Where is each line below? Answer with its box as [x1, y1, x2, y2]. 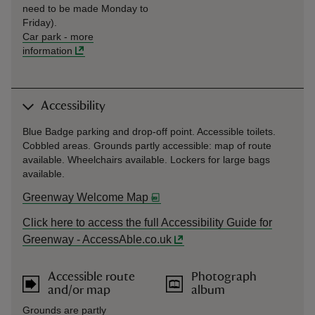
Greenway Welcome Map [22, 191, 148, 203]
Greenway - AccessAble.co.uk [22, 233, 172, 245]
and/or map [48, 284, 110, 297]
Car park [22, 31, 61, 42]
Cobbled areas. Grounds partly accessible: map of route [22, 140, 271, 151]
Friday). [22, 17, 57, 28]
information [22, 45, 72, 56]
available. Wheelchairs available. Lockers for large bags [22, 154, 270, 165]
